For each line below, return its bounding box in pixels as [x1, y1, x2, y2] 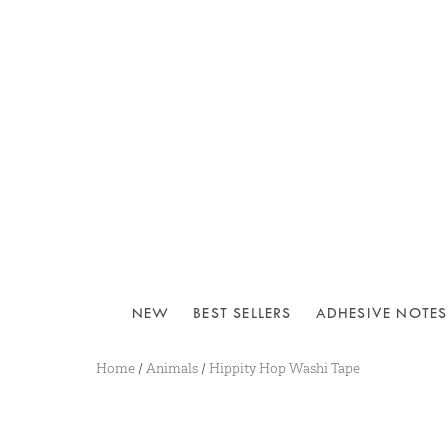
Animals [146, 360, 198, 376]
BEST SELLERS [193, 305, 292, 322]
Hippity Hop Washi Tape [209, 360, 360, 376]
